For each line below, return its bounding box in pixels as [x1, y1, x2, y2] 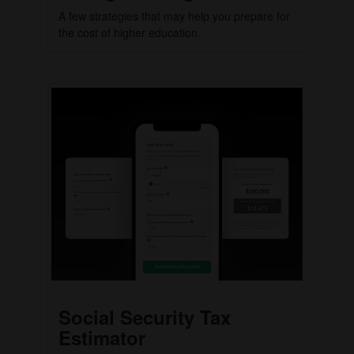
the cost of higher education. [58, 24, 201, 40]
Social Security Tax [58, 303, 231, 330]
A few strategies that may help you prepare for [58, 7, 290, 24]
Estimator [58, 323, 145, 351]
